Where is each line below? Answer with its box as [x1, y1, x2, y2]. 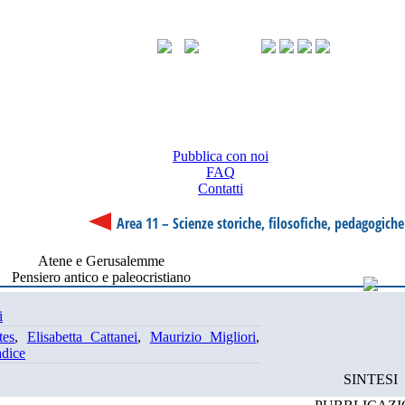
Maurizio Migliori [149, 329, 257, 344]
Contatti [198, 181, 243, 196]
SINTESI [344, 372, 398, 387]
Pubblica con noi [173, 148, 268, 164]
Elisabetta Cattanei [26, 329, 138, 344]
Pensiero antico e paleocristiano [11, 269, 191, 285]
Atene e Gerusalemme [37, 253, 165, 268]
